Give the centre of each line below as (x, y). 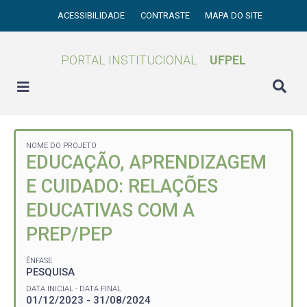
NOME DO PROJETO (61, 146)
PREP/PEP (69, 234)
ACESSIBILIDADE (93, 15)
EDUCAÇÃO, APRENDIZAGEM (146, 162)
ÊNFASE (39, 260)
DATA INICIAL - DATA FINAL (74, 288)
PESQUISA (50, 272)
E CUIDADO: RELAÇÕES (122, 186)
